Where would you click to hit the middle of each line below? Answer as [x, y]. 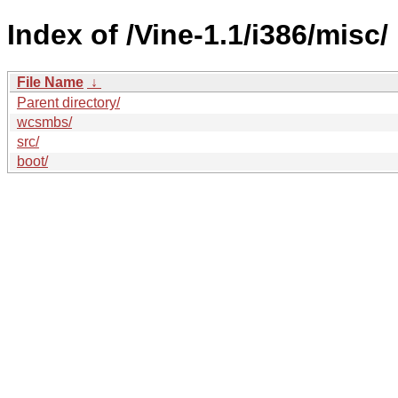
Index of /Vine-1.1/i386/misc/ [198, 35]
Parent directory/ [68, 102]
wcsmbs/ [44, 122]
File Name [50, 82]
